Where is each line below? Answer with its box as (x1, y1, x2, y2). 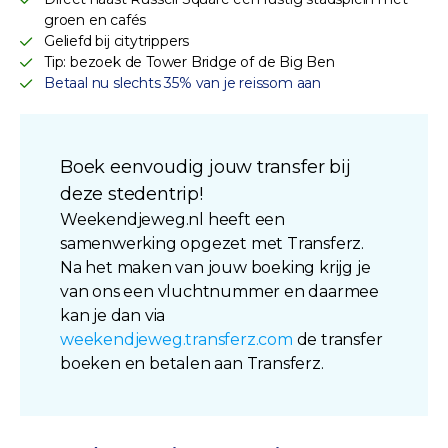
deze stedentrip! (60, 182, 203, 205)
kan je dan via (60, 305, 166, 325)
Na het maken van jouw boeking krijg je (60, 257, 371, 277)
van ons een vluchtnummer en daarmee (60, 281, 379, 301)
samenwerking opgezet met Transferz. (60, 233, 364, 253)
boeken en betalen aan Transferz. (60, 353, 324, 373)
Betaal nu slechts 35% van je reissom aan (44, 73, 321, 92)
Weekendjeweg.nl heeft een (60, 209, 286, 229)
